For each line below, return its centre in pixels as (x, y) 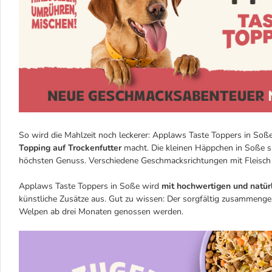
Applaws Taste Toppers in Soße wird (90, 186)
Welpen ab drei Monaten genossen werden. (101, 211)
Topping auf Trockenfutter (70, 148)
